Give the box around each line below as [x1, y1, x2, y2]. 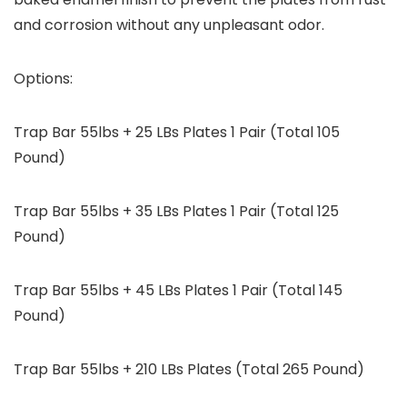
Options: [14, 68, 73, 90]
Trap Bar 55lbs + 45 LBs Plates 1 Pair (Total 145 [14, 280, 342, 302]
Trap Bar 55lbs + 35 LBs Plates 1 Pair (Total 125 [14, 201, 339, 223]
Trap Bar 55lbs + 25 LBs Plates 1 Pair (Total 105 [14, 122, 340, 144]
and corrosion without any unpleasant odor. [14, 15, 324, 36]
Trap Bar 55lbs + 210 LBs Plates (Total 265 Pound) [14, 359, 364, 381]
